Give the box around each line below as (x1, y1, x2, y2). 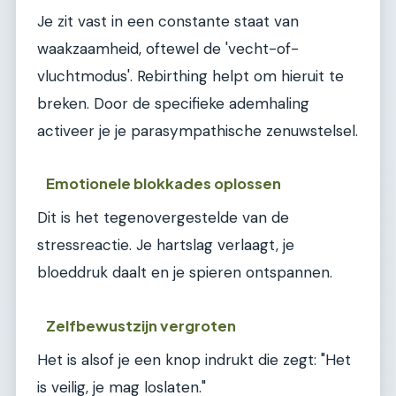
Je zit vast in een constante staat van (37, 11, 299, 31)
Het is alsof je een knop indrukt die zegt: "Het (37, 349, 351, 369)
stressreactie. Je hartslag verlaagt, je (37, 235, 294, 255)
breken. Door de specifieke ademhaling (37, 93, 309, 113)
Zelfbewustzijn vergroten (46, 316, 237, 335)
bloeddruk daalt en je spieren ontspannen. (37, 263, 332, 283)
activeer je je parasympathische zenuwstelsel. (37, 120, 358, 141)
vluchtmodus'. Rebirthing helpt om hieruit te (37, 65, 344, 86)
